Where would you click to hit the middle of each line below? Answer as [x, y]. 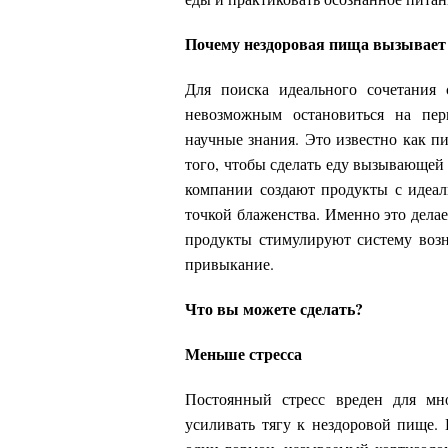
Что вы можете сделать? [274, 308]
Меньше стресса [243, 353]
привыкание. [229, 263]
